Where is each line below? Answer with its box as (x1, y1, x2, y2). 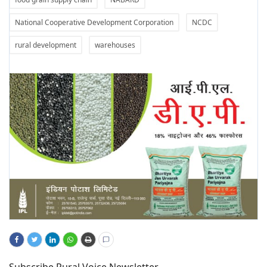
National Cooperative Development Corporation (15, 17, 173, 28)
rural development (15, 40, 76, 51)
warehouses (95, 40, 135, 51)
